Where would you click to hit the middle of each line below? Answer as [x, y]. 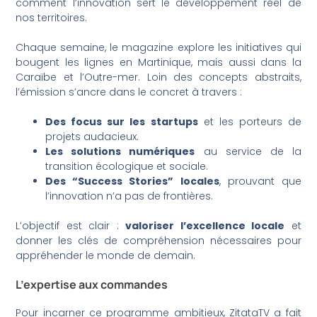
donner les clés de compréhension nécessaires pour [158, 241]
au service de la [248, 152]
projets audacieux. [92, 137]
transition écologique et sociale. [127, 167]
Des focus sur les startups [122, 122]
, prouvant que [260, 181]
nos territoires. [52, 18]
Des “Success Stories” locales [132, 181]
